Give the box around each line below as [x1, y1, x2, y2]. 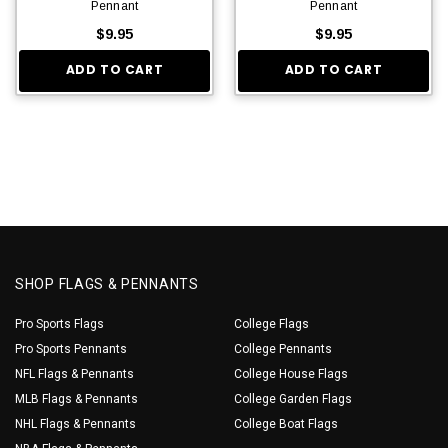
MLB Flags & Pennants [15, 391, 138, 406]
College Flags [234, 316, 309, 331]
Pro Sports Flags [15, 316, 104, 331]
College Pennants [234, 341, 332, 356]
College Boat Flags [234, 416, 338, 431]
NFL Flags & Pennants [15, 366, 134, 381]
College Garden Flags [234, 391, 352, 406]
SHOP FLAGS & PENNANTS [15, 275, 199, 292]
